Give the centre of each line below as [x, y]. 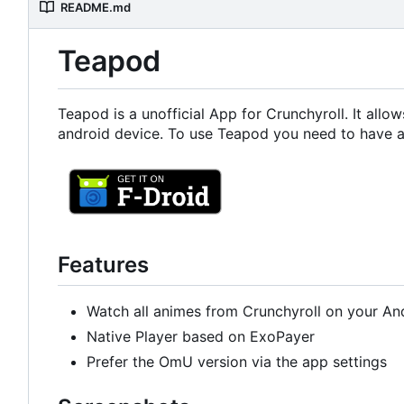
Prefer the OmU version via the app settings [237, 361]
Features [103, 264]
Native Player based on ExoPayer [201, 336]
